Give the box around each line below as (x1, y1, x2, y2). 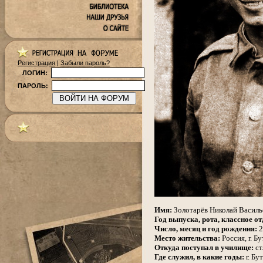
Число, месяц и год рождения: (154, 224, 257, 233)
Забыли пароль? (60, 59, 110, 66)
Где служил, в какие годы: (154, 252, 244, 261)
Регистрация (18, 59, 55, 66)
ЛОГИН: (22, 69, 48, 76)
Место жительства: (154, 233, 220, 242)
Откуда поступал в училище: (154, 242, 254, 252)
